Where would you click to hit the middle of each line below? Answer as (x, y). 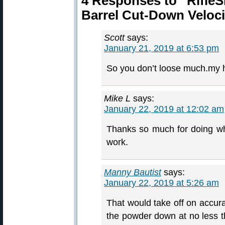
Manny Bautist (133, 172)
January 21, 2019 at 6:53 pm (161, 48)
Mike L (117, 98)
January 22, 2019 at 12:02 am (164, 109)
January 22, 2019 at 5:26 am (161, 183)
